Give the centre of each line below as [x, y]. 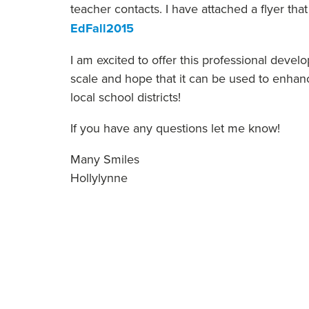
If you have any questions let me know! [175, 128]
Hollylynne [99, 178]
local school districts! [126, 97]
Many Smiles [105, 159]
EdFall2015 [102, 28]
